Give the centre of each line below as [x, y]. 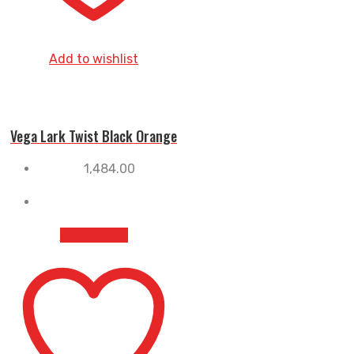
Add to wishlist [94, 58]
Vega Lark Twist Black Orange [94, 136]
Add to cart [94, 235]
